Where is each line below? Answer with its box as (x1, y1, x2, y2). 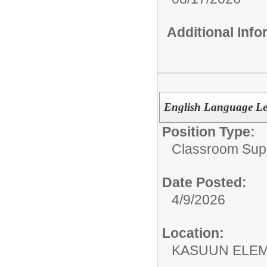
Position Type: (162, 124, 255, 139)
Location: (162, 225, 224, 241)
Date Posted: (162, 175, 247, 190)
